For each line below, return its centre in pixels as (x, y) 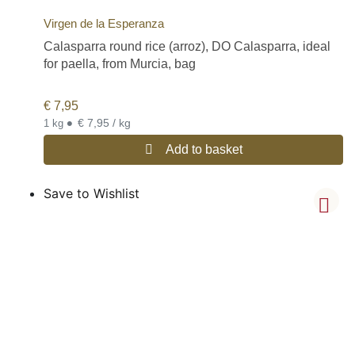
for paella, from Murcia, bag (120, 64)
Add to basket (204, 150)
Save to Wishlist (92, 194)
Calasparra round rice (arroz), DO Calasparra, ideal (187, 47)
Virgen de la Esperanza (104, 24)
